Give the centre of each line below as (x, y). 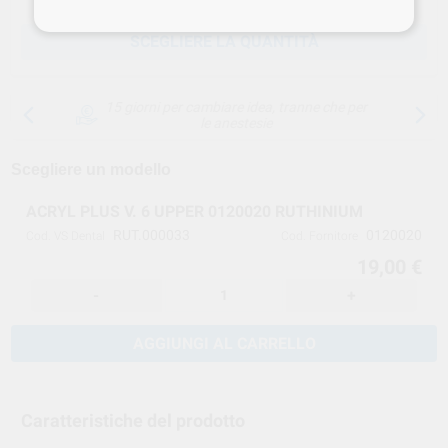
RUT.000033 (152, 234)
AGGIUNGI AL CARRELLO (224, 343)
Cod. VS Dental (66, 235)
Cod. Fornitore (319, 235)
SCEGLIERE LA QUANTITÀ (224, 41)
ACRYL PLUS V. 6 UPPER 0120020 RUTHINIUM (195, 211)
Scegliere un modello (91, 169)
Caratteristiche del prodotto (133, 420)
